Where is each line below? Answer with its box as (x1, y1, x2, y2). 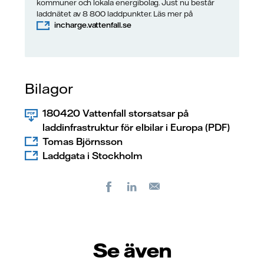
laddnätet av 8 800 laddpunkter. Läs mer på (37, 8, 193, 18)
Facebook (120, 181, 156, 190)
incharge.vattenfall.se (54, 19, 131, 29)
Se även (93, 237, 171, 262)
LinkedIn (143, 181, 175, 190)
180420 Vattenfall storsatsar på (42, 107, 189, 119)
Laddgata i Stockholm (42, 149, 143, 161)
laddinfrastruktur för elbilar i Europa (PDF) (42, 121, 230, 133)
